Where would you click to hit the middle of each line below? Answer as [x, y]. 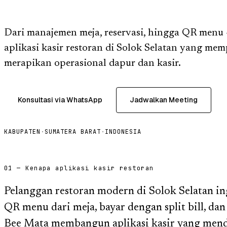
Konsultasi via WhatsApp [60, 100]
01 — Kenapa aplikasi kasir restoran [79, 168]
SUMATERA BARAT [73, 131]
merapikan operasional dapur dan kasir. [92, 63]
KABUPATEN [22, 131]
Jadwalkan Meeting [164, 100]
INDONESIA [123, 131]
